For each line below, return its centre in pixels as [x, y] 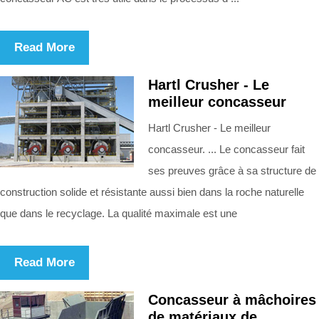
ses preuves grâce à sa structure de [232, 170]
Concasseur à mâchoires [232, 299]
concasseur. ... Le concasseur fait [226, 149]
